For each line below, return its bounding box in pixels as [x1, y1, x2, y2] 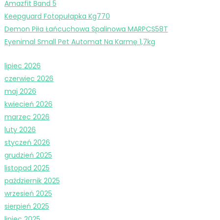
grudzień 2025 [4, 150, 52, 160]
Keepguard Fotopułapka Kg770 [4, 11, 110, 21]
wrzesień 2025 [4, 188, 52, 198]
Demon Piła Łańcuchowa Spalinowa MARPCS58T [4, 24, 168, 34]
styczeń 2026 [4, 137, 50, 147]
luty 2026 [4, 124, 36, 135]
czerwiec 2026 [4, 73, 54, 83]
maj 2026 [4, 86, 36, 96]
